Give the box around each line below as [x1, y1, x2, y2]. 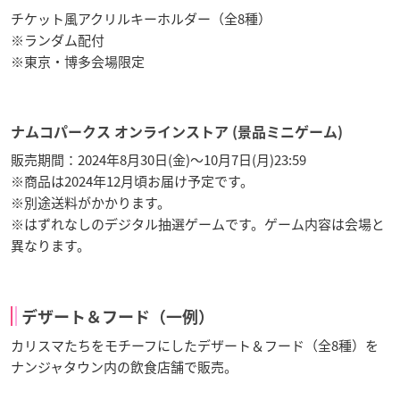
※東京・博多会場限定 [11, 51, 145, 71]
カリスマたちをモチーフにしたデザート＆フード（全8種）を [11, 335, 379, 355]
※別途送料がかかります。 [11, 192, 171, 212]
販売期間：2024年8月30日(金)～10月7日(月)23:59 [11, 149, 306, 170]
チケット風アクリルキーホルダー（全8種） [11, 8, 271, 29]
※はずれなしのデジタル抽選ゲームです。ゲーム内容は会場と [11, 213, 385, 234]
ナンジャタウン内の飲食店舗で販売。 [11, 356, 237, 377]
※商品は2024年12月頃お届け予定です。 [11, 171, 254, 191]
